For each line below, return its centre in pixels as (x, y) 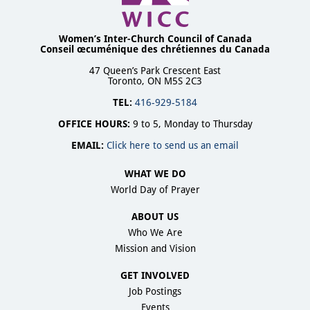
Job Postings (155, 292)
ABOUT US (155, 217)
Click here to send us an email (173, 146)
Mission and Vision (155, 249)
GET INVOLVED (155, 276)
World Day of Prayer (155, 190)
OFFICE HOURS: (94, 124)
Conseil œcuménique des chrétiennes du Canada (155, 49)
